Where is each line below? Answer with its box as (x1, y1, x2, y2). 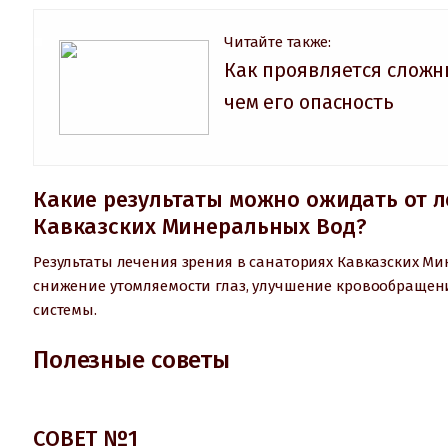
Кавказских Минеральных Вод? (33, 212, 367, 240)
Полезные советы (33, 345, 231, 374)
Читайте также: (224, 32, 332, 51)
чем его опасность (224, 89, 394, 114)
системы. (33, 300, 97, 319)
